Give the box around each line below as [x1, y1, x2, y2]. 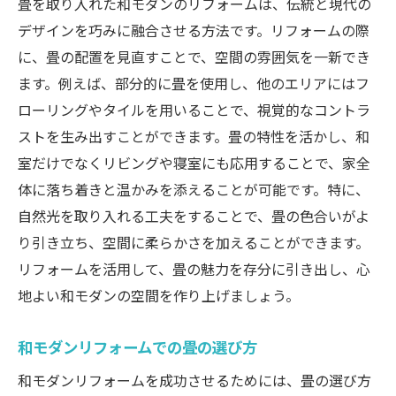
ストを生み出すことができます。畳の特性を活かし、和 [18, 126, 369, 148]
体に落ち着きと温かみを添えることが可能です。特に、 [18, 179, 369, 201]
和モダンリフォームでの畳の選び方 [18, 335, 257, 359]
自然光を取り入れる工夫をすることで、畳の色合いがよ [18, 205, 369, 227]
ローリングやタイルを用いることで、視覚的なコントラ [18, 99, 370, 121]
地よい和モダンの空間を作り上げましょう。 [18, 285, 300, 307]
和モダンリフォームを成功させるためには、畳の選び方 [18, 369, 371, 392]
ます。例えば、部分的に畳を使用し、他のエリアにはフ [18, 72, 369, 95]
